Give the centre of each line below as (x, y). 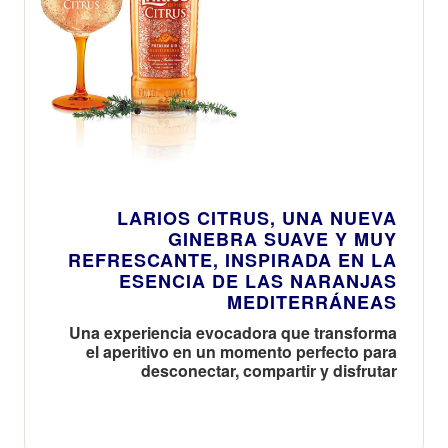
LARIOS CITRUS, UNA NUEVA (257, 217)
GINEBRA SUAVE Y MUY (282, 238)
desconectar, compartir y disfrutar (269, 370)
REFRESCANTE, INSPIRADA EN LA (232, 259)
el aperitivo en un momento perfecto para (241, 351)
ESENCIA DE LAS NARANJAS (258, 280)
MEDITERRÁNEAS (312, 301)
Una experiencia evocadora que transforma (233, 332)
